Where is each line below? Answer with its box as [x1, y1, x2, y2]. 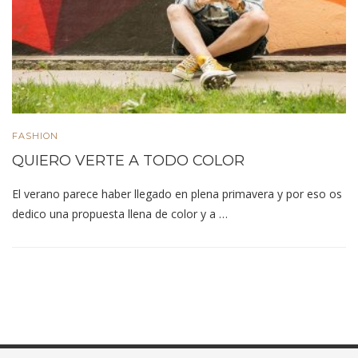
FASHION [12, 130, 58, 142]
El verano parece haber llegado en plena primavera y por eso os [12, 186, 342, 202]
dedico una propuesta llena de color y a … [12, 206, 228, 222]
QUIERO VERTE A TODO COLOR [12, 152, 245, 170]
